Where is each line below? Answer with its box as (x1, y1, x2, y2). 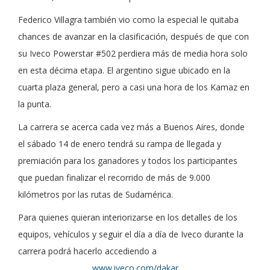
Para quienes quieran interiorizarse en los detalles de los (18, 211, 237, 223)
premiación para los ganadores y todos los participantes (18, 154, 237, 166)
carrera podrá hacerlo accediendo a (18, 245, 157, 257)
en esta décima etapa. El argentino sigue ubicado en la (18, 64, 230, 76)
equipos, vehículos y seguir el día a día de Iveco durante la (18, 228, 243, 240)
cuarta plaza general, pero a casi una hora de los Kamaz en (18, 81, 250, 93)
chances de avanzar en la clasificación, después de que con (18, 30, 249, 42)
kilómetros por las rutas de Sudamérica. (18, 188, 173, 200)
